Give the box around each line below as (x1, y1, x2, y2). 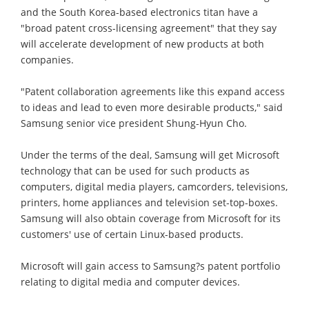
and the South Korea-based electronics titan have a (21, 5, 258, 19)
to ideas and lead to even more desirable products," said (21, 100, 283, 114)
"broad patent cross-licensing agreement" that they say (21, 21, 277, 34)
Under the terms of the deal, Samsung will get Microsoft (21, 148, 279, 161)
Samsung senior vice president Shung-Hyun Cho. (21, 116, 247, 130)
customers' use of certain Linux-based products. (21, 227, 243, 241)
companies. (21, 52, 74, 66)
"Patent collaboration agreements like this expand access (21, 84, 285, 98)
